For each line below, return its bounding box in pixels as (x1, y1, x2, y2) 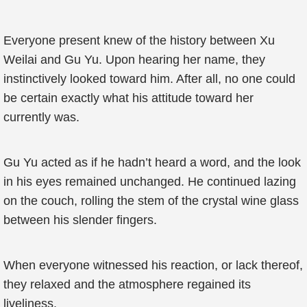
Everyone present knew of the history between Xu (3, 34, 275, 47)
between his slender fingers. (3, 213, 157, 227)
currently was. (3, 110, 79, 124)
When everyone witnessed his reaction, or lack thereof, (3, 258, 303, 272)
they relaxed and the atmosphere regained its (3, 278, 251, 291)
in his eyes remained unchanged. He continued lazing (3, 175, 296, 188)
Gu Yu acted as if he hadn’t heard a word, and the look (3, 156, 301, 169)
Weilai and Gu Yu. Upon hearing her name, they (3, 53, 265, 66)
